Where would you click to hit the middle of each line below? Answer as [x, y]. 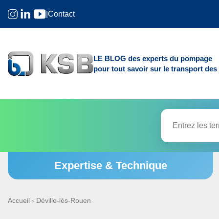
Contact [61, 14]
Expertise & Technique [110, 165]
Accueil [19, 200]
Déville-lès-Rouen [63, 200]
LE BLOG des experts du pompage [153, 58]
